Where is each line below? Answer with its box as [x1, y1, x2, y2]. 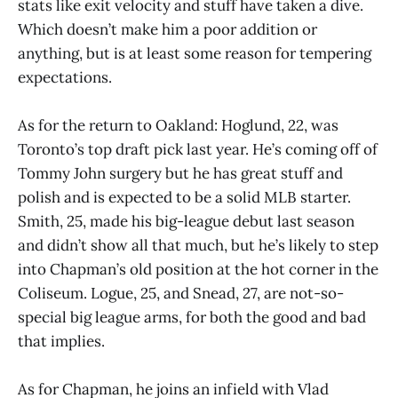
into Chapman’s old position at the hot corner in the [18, 259, 378, 280]
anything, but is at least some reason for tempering [18, 44, 371, 64]
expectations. [18, 68, 112, 88]
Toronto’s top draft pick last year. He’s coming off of [18, 139, 378, 160]
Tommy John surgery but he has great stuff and [18, 163, 343, 184]
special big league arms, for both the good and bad [18, 307, 366, 328]
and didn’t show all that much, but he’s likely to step [18, 235, 378, 256]
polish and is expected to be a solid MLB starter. [18, 187, 351, 208]
